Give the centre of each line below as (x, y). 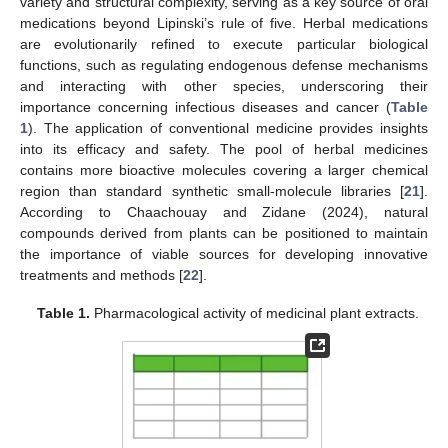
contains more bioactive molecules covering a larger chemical (224, 169)
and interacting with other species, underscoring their (224, 85)
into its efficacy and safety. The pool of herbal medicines (224, 148)
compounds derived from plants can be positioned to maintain (224, 232)
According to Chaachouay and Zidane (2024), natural (224, 211)
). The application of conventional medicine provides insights (228, 127)
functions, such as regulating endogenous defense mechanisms (224, 64)
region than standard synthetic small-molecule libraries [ (212, 190)
